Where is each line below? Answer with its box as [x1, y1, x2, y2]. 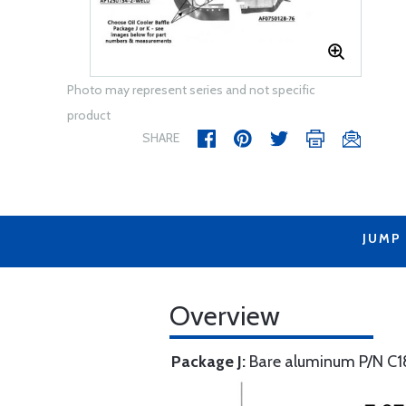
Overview [169, 299, 280, 333]
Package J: [171, 352, 249, 372]
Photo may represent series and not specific [67, 82, 315, 98]
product [67, 107, 111, 123]
